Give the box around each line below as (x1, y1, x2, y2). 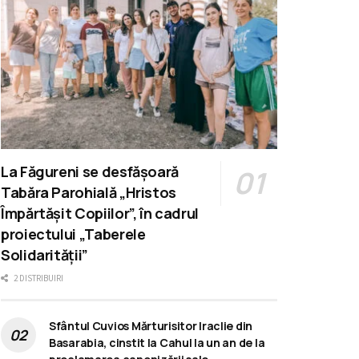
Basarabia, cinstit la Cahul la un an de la (49, 335, 265, 351)
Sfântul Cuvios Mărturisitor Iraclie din (49, 318, 253, 334)
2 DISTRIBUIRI (12, 272, 63, 284)
